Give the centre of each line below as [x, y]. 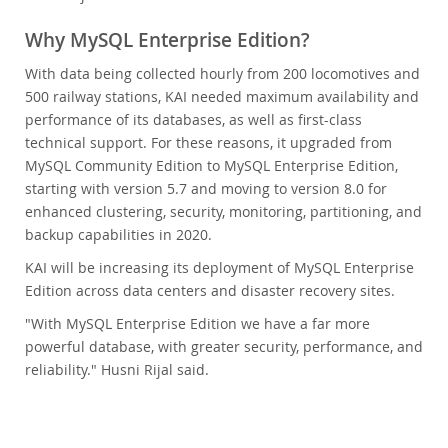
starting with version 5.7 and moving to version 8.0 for [206, 188]
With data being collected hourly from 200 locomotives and [222, 73]
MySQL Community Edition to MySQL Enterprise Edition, [211, 165]
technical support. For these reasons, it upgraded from [208, 142]
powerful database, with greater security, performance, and [224, 346]
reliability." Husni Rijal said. [117, 369]
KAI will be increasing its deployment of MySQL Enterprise [219, 267]
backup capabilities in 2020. [118, 234]
